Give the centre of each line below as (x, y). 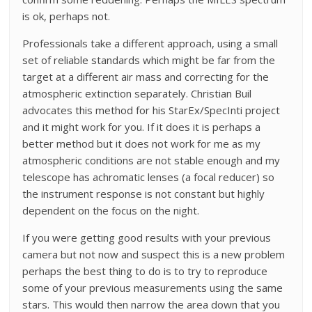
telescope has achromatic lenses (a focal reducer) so (149, 177)
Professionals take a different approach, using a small (150, 43)
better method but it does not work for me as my (142, 143)
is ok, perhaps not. (67, 16)
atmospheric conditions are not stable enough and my (151, 160)
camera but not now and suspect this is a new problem (154, 254)
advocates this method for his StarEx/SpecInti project (151, 110)
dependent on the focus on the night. (111, 210)
